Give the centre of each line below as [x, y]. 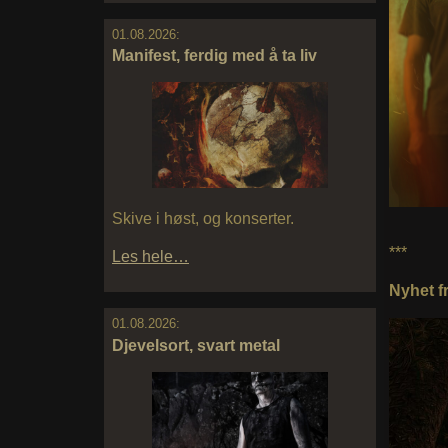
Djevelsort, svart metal [196, 345]
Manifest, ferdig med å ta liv [214, 56]
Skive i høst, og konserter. [203, 219]
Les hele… [150, 257]
